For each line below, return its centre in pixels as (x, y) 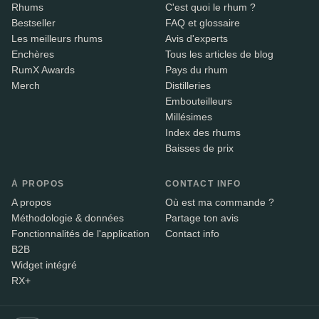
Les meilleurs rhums (57, 39)
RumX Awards (43, 70)
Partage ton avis (202, 218)
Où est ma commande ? (220, 203)
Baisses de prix (199, 148)
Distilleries (188, 86)
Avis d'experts (197, 39)
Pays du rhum (197, 70)
